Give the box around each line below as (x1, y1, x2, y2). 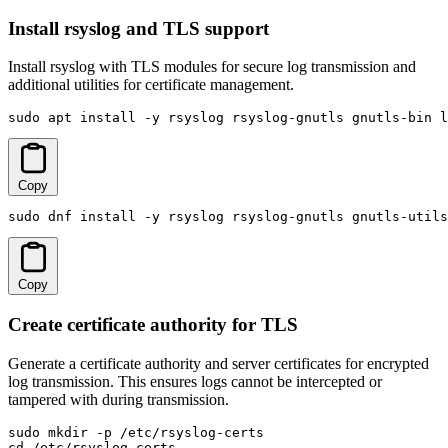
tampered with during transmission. (8, 390, 229, 408)
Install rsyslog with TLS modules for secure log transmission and (8, 58, 416, 76)
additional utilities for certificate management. (8, 76, 294, 94)
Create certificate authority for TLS (8, 314, 298, 336)
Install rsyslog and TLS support (8, 17, 269, 39)
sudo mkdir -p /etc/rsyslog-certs (8, 424, 264, 440)
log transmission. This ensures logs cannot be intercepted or (8, 372, 382, 390)
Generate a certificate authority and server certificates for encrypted (8, 354, 429, 372)
